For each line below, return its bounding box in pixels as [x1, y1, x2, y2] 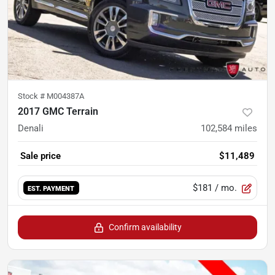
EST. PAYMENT [28, 184, 75, 193]
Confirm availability [108, 222, 182, 232]
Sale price [20, 150, 61, 161]
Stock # [18, 91, 47, 101]
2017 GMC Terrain [18, 105, 98, 117]
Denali [18, 122, 44, 134]
